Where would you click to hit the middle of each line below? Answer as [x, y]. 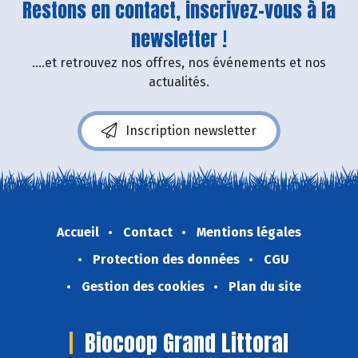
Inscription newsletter [191, 130]
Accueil [78, 232]
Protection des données [166, 259]
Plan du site [265, 286]
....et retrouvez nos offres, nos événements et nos [179, 62]
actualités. [179, 82]
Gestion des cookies [143, 286]
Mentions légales [249, 232]
